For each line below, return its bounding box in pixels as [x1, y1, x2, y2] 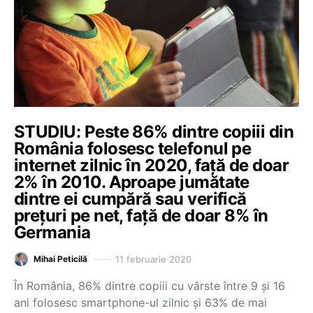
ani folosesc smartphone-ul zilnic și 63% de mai [14, 296, 267, 310]
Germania [14, 222, 91, 242]
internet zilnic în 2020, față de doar [14, 155, 289, 175]
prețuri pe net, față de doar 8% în [14, 205, 268, 226]
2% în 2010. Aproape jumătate [14, 172, 249, 192]
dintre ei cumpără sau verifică [14, 189, 247, 209]
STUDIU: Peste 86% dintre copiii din [14, 122, 294, 142]
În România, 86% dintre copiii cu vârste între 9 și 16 [14, 279, 285, 293]
